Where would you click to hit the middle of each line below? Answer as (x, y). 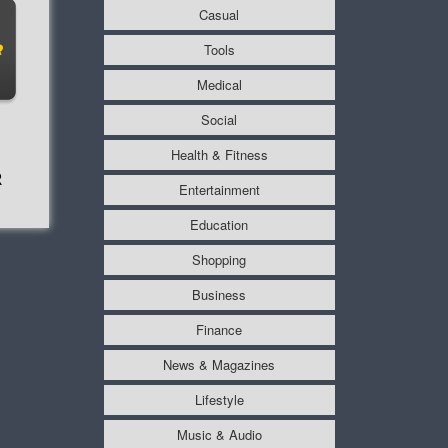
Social (219, 119)
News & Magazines (219, 364)
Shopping (219, 259)
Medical (219, 84)
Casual (219, 14)
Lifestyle (219, 399)
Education (219, 224)
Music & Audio (219, 434)
